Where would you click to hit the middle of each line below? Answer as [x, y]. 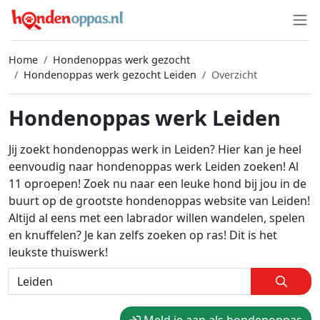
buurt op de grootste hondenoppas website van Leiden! [159, 201]
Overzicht [234, 75]
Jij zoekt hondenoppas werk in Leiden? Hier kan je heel [155, 149]
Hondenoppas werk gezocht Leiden [110, 75]
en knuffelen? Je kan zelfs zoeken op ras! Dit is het [143, 235]
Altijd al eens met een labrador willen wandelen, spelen [157, 218]
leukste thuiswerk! [58, 252]
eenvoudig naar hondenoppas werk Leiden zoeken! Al [154, 166]
